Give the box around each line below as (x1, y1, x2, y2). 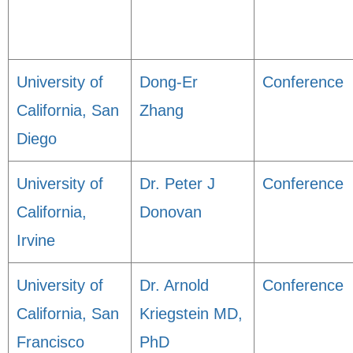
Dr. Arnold (139, 277, 209, 294)
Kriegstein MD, (139, 305, 243, 322)
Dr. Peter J (139, 175, 215, 192)
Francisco (17, 333, 84, 351)
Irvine (17, 232, 55, 249)
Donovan (139, 203, 202, 221)
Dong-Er (139, 73, 198, 91)
